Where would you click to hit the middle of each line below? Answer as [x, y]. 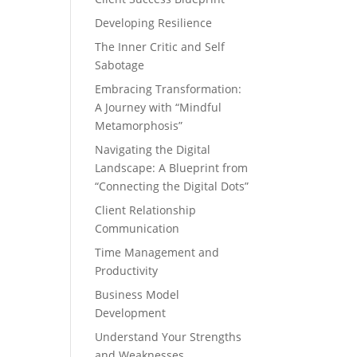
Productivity [127, 271]
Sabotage [120, 65]
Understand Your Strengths [169, 337]
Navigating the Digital [153, 149]
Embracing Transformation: [169, 89]
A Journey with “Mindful [159, 107]
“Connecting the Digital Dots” [172, 186]
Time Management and [157, 252]
